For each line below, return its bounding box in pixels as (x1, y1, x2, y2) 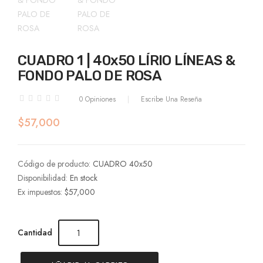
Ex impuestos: (18, 186, 65, 198)
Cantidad (18, 227, 52, 238)
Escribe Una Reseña (141, 94, 202, 104)
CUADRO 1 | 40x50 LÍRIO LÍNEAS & (18, 52, 235, 69)
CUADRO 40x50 (93, 158, 153, 170)
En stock (70, 172, 97, 184)
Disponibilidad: (18, 172, 70, 184)
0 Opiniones (79, 94, 116, 104)
